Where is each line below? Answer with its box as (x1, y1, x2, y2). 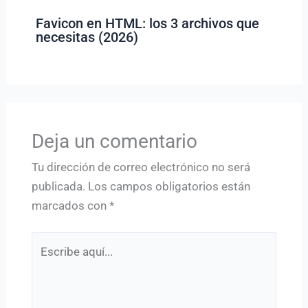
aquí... (30, 254, 61, 268)
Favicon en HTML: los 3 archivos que (35, 14, 259, 32)
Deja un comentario (31, 129, 197, 153)
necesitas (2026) (35, 28, 138, 45)
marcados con (31, 198, 109, 212)
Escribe (30, 234, 70, 249)
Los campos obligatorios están (87, 179, 250, 193)
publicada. (31, 179, 85, 193)
